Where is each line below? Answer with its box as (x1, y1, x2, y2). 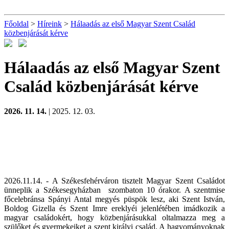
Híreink (37, 19, 62, 28)
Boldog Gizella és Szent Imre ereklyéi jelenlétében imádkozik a (4, 204, 225, 213)
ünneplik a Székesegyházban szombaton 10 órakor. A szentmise (4, 186, 225, 195)
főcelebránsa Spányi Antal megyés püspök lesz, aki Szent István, (4, 195, 225, 204)
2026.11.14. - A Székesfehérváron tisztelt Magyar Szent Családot (4, 176, 225, 186)
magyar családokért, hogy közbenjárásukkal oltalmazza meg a (4, 213, 225, 222)
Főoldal (4, 19, 29, 28)
